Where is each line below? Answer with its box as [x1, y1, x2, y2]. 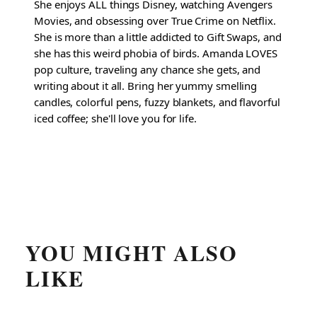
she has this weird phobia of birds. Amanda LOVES [34, 46, 278, 61]
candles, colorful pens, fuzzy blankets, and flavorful [34, 95, 280, 110]
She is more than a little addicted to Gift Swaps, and [34, 30, 282, 45]
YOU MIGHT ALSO [25, 237, 238, 269]
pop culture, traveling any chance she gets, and [34, 62, 261, 77]
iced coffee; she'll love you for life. [34, 111, 197, 126]
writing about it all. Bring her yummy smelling [34, 79, 258, 93]
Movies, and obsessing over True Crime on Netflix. [34, 13, 276, 28]
